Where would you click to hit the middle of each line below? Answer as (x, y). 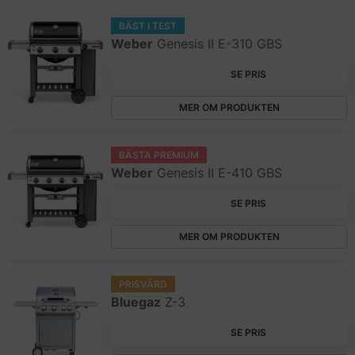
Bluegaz (136, 302)
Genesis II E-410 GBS (219, 173)
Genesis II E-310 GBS (219, 44)
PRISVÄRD (143, 284)
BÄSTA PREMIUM (159, 155)
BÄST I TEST (148, 26)
